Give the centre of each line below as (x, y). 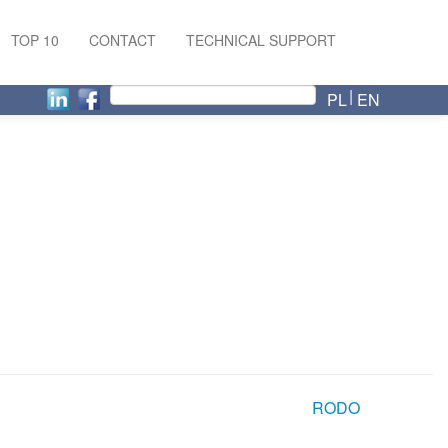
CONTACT (122, 40)
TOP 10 (35, 40)
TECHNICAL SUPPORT (261, 40)
